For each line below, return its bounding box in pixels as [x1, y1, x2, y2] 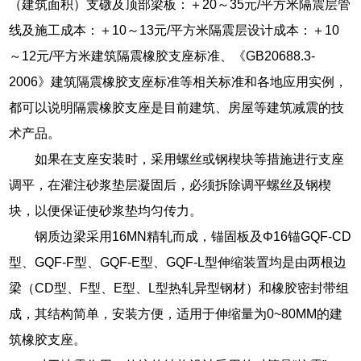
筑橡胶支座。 [9, 332, 87, 346]
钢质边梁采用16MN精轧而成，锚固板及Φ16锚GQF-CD [35, 229, 352, 243]
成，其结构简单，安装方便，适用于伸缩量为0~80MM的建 [9, 306, 343, 321]
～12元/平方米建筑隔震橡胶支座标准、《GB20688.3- [9, 48, 316, 63]
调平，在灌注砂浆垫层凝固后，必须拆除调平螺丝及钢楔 [9, 177, 332, 192]
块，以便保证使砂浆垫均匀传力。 [9, 203, 203, 218]
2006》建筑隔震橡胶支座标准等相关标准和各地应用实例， [9, 74, 348, 89]
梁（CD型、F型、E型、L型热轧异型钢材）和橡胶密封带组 [9, 280, 350, 295]
